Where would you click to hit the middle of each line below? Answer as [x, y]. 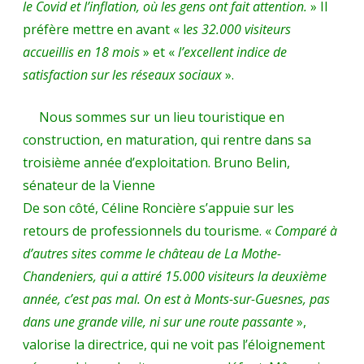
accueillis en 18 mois [81, 52]
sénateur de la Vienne [89, 185]
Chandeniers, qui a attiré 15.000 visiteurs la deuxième [175, 276]
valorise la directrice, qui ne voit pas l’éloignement [174, 344]
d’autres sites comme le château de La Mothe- [152, 253]
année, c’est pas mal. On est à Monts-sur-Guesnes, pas [176, 299]
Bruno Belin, [252, 162]
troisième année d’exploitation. [118, 162]
